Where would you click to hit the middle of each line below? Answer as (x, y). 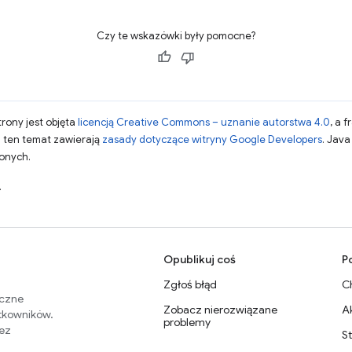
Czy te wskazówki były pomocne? (176, 36)
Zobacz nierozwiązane (220, 310)
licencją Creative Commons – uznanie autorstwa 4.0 (204, 122)
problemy (187, 322)
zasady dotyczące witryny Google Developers (212, 139)
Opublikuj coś (200, 259)
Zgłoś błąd (190, 284)
